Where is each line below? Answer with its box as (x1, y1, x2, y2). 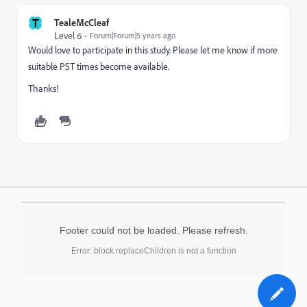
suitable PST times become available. (28, 60, 169, 72)
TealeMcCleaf (54, 16, 109, 28)
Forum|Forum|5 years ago (90, 30, 175, 40)
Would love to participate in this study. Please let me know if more (28, 44, 278, 56)
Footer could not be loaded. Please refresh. (59, 225, 248, 236)
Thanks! (28, 82, 59, 94)
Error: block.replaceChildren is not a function (71, 246, 236, 256)
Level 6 (54, 29, 82, 41)
